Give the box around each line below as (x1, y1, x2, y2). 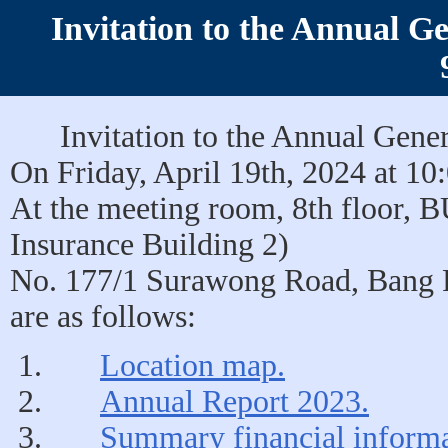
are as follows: (10, 299, 196, 334)
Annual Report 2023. (100, 384, 369, 419)
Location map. (100, 348, 285, 383)
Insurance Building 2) (10, 227, 289, 262)
